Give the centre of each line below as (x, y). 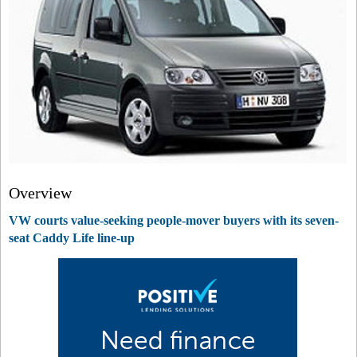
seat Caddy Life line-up (72, 238)
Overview (40, 193)
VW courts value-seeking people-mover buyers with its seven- (174, 220)
